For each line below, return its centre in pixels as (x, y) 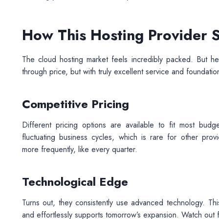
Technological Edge (75, 182)
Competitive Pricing (75, 104)
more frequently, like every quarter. (79, 149)
